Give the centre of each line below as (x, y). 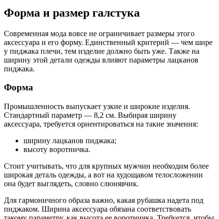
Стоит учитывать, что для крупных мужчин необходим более (106, 166)
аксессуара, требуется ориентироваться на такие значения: (101, 124)
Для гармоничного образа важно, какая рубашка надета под (104, 200)
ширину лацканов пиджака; (70, 141)
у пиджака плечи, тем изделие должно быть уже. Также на (102, 51)
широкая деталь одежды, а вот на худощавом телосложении (103, 175)
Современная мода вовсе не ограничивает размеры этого (99, 33)
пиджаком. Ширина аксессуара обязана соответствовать (98, 209)
